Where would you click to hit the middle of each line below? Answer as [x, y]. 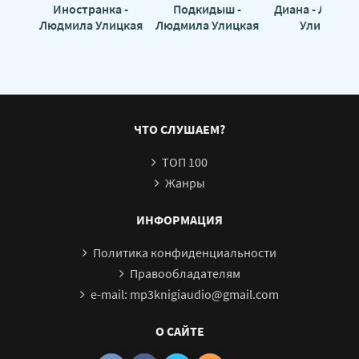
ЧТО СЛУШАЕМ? [179, 129]
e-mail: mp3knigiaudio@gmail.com [185, 294]
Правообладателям [185, 273]
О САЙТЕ [179, 331]
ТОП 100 [185, 161]
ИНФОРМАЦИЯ [179, 219]
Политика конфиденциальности [185, 252]
